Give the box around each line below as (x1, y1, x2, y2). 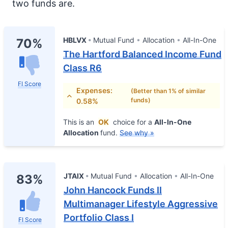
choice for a (111, 118, 154, 126)
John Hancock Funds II (64, 185, 162, 195)
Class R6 (63, 63, 102, 73)
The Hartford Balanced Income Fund (63, 49, 221, 60)
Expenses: (76, 86, 113, 95)
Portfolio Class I (64, 212, 134, 223)
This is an (63, 118, 96, 126)
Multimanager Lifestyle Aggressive (64, 198, 218, 209)
